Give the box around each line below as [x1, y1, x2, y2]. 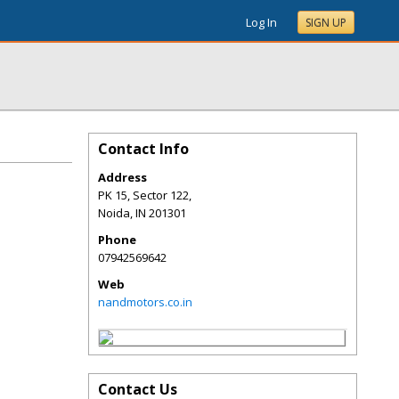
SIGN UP [305, 15, 346, 30]
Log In [246, 14, 277, 30]
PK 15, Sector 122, [98, 187, 191, 203]
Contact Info [98, 139, 189, 159]
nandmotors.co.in [98, 294, 192, 310]
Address [98, 169, 147, 185]
